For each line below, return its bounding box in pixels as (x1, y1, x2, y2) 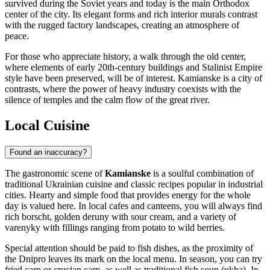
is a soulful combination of (151, 168, 254, 179)
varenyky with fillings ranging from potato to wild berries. (5, 222, 225, 233)
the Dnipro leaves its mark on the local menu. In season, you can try (5, 254, 262, 265)
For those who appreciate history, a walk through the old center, (5, 51, 246, 62)
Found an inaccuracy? (10, 148, 87, 157)
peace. (5, 31, 29, 42)
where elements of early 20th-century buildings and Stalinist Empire (5, 62, 262, 73)
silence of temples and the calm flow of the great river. (5, 95, 210, 105)
